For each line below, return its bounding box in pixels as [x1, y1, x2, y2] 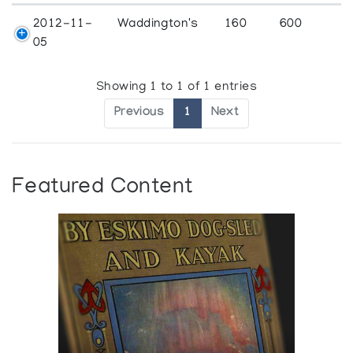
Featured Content [12, 175, 193, 200]
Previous [113, 105, 165, 121]
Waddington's [117, 17, 199, 32]
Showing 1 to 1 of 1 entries [96, 80, 257, 95]
